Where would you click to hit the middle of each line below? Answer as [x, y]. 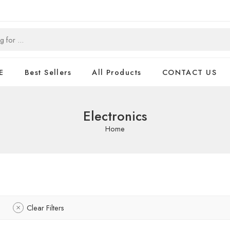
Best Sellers [48, 72]
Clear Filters [45, 208]
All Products [117, 72]
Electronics [115, 116]
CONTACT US [189, 72]
